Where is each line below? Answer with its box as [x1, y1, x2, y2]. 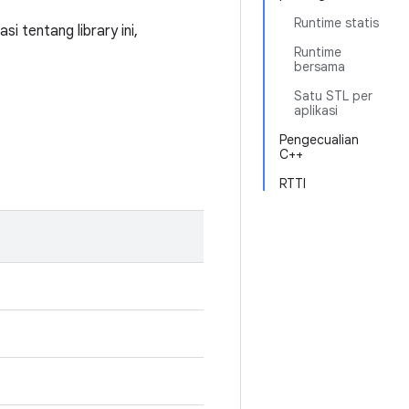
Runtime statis [294, 15, 379, 31]
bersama [294, 58, 345, 75]
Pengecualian [279, 131, 359, 148]
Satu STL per [294, 88, 372, 104]
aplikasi [294, 102, 338, 119]
